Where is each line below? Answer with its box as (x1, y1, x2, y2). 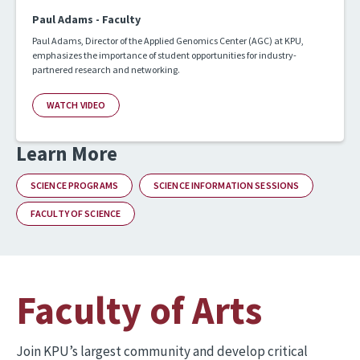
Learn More (16, 140, 117, 166)
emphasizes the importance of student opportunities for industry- (32, 48, 297, 61)
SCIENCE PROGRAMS (31, 178, 118, 191)
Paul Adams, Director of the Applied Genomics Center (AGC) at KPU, (32, 34, 304, 47)
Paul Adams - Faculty (32, 11, 141, 27)
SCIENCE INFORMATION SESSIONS (153, 178, 300, 191)
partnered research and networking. (32, 63, 180, 76)
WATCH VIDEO (47, 98, 106, 111)
